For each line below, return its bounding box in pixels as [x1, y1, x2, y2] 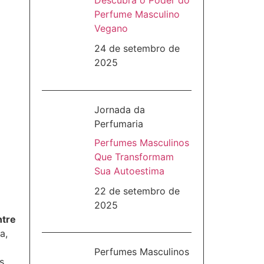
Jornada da [94, 103, 145, 115]
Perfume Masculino [94, 8, 180, 21]
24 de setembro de [94, 42, 180, 55]
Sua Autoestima [94, 164, 164, 177]
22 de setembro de [94, 184, 180, 197]
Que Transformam [94, 150, 174, 163]
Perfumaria [94, 117, 143, 130]
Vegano [94, 22, 128, 35]
